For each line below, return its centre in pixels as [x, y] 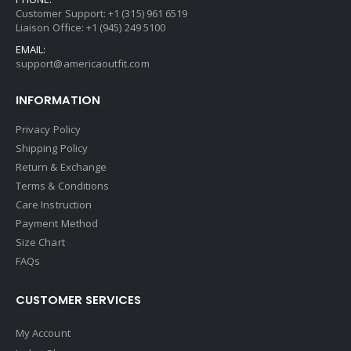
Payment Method [57, 223]
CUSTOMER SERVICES [78, 299]
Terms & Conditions [63, 185]
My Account [43, 333]
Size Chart [40, 242]
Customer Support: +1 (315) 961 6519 [102, 13]
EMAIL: [31, 49]
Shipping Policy [52, 148]
